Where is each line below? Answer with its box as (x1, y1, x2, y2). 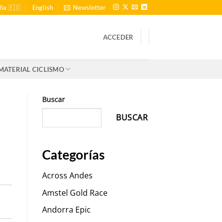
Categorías (42, 147, 105, 163)
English (32, 3, 53, 11)
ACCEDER (103, 33, 134, 41)
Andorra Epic (42, 204, 91, 216)
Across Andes (42, 170, 93, 181)
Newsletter (73, 3, 106, 11)
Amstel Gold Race (42, 187, 108, 198)
